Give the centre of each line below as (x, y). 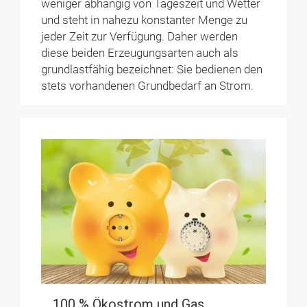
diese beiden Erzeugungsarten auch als (140, 53)
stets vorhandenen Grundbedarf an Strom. (148, 86)
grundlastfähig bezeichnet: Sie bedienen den (152, 70)
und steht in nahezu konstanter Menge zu (145, 21)
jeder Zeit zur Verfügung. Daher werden (140, 37)
